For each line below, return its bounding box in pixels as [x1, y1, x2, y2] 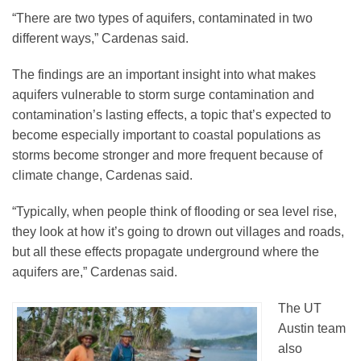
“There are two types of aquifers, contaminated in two [12, 10, 313, 25]
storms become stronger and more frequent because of [12, 147, 322, 162]
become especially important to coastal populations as [12, 127, 321, 142]
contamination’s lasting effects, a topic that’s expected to [12, 107, 331, 122]
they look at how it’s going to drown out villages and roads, [12, 224, 344, 239]
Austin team [278, 321, 346, 335]
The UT [278, 301, 322, 315]
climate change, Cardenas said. [12, 168, 193, 182]
